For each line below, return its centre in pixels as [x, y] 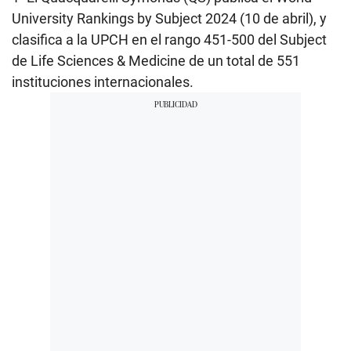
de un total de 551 [244, 60]
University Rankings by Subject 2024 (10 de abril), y [169, 18]
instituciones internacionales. [103, 81]
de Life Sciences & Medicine [99, 60]
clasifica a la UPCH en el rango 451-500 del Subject [169, 39]
